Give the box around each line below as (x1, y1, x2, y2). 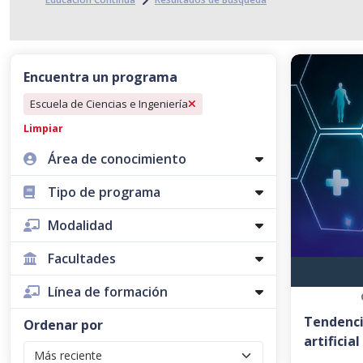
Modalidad (48, 216, 113, 234)
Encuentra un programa (23, 68, 177, 86)
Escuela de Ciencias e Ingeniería (30, 96, 188, 111)
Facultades (48, 250, 116, 267)
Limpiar (23, 122, 63, 135)
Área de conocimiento (48, 150, 186, 168)
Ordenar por (23, 316, 103, 334)
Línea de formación (48, 283, 168, 301)
